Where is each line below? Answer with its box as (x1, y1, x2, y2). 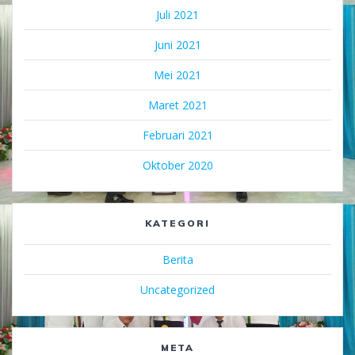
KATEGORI (145, 216, 210, 229)
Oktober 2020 (142, 157, 213, 173)
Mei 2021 (154, 67, 201, 82)
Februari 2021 (142, 127, 213, 143)
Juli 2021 (156, 6, 199, 22)
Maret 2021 (147, 97, 208, 113)
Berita (162, 251, 193, 267)
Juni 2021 (154, 36, 201, 52)
